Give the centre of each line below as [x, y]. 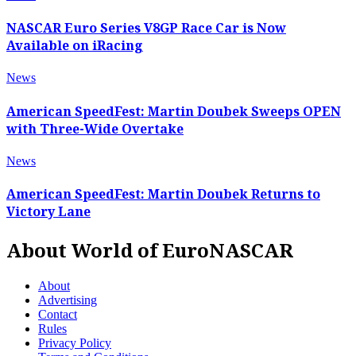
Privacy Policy [75, 343]
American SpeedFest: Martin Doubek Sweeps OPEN [174, 111]
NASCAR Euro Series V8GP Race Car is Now [146, 28]
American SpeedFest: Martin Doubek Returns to [163, 194]
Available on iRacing [75, 46]
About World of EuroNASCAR [150, 250]
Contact [58, 315]
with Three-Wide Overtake [95, 128]
